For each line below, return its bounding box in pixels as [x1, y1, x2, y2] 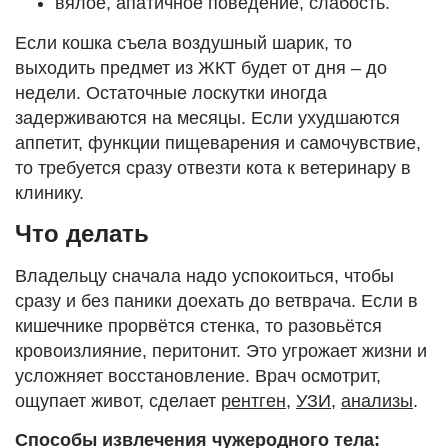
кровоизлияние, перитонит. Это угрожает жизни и [15, 340, 427, 361]
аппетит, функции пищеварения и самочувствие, [15, 132, 421, 153]
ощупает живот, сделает [15, 390, 221, 411]
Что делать [15, 219, 149, 247]
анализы [341, 390, 413, 411]
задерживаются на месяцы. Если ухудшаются [15, 107, 400, 128]
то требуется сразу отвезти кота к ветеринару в [15, 157, 411, 178]
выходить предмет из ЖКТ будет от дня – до [15, 57, 387, 78]
